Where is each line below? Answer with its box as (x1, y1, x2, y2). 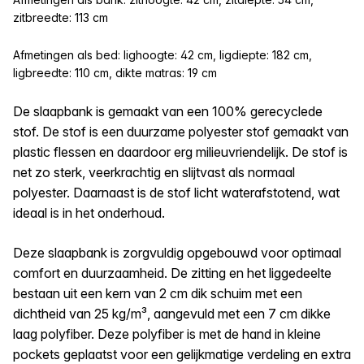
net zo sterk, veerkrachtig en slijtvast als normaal (13, 163, 295, 180)
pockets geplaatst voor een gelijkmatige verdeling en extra (13, 345, 351, 362)
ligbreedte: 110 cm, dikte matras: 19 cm (13, 65, 217, 80)
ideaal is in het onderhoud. (13, 204, 168, 221)
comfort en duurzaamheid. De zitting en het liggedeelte (13, 264, 331, 281)
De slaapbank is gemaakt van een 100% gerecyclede (13, 102, 323, 119)
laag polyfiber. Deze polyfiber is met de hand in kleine (13, 325, 321, 342)
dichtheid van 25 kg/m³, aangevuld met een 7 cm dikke (13, 305, 331, 322)
